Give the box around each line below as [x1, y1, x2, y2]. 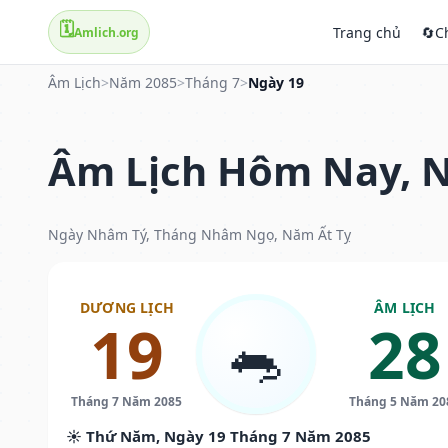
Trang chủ [333, 22, 401, 42]
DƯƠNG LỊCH [79, 297, 174, 317]
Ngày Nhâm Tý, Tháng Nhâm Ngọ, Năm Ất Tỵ [48, 224, 351, 244]
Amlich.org [74, 23, 139, 41]
